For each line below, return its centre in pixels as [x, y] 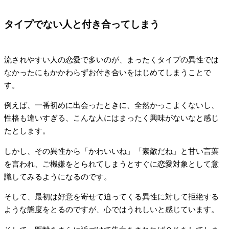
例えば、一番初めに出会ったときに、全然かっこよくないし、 [111, 106]
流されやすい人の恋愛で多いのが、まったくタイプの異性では [111, 60]
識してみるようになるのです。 [58, 177]
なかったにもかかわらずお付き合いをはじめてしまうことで [108, 72]
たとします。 [27, 131]
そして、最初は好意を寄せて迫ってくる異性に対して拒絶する [111, 197]
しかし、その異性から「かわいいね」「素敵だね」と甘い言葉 [111, 151]
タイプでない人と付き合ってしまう [82, 25]
